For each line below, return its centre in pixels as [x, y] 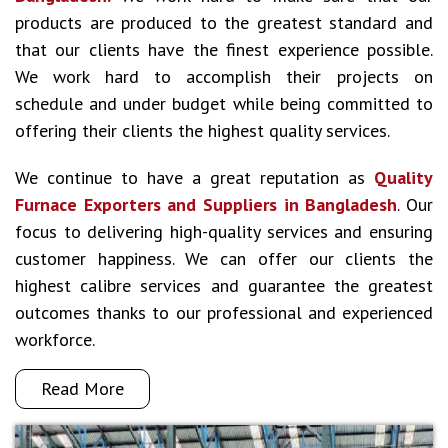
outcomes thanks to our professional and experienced [224, 312]
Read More [82, 388]
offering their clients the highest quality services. [202, 130]
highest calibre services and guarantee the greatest [224, 285]
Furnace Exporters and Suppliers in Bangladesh [206, 204]
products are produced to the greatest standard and [224, 22]
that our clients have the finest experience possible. [224, 49]
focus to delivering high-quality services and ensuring [224, 231]
